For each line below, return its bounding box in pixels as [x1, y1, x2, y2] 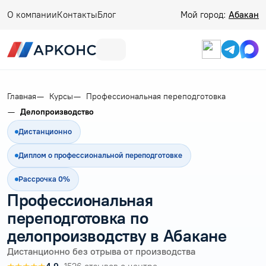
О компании [7, 9, 57, 20]
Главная [7, 91, 36, 102]
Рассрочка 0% [18, 174, 70, 183]
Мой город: [180, 9, 229, 20]
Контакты [57, 9, 97, 20]
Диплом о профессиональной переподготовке [18, 150, 182, 160]
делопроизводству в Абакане [7, 225, 227, 246]
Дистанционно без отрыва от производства [7, 245, 195, 257]
